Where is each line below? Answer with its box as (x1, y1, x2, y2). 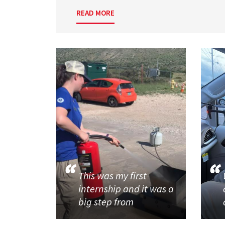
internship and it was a (78, 182, 174, 195)
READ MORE (76, 8, 115, 18)
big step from (78, 195, 136, 208)
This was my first (78, 169, 147, 182)
